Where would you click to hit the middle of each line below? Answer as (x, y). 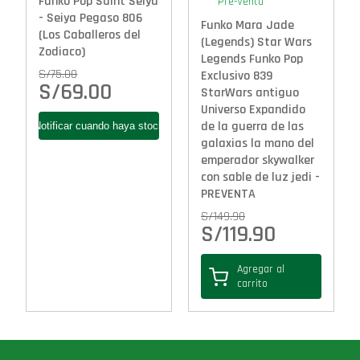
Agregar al (261, 270)
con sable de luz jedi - (260, 178)
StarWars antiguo (250, 93)
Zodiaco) (62, 51)
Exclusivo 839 (237, 76)
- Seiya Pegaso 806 (91, 18)
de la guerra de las (252, 127)
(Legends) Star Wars (256, 43)
